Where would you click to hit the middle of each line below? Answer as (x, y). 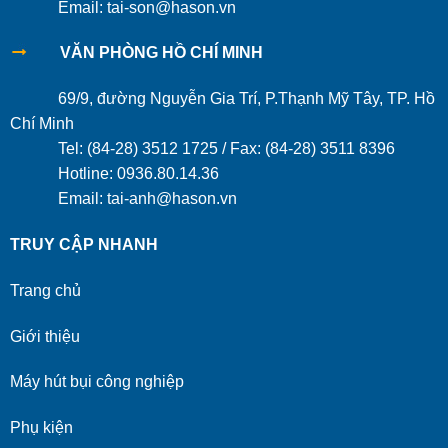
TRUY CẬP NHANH (83, 244)
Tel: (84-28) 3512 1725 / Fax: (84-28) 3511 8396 (202, 149)
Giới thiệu (44, 336)
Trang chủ (45, 290)
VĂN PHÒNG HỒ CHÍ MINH (153, 53)
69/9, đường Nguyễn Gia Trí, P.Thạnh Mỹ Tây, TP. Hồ (222, 99)
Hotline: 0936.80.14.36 (114, 174)
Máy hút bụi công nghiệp (96, 382)
